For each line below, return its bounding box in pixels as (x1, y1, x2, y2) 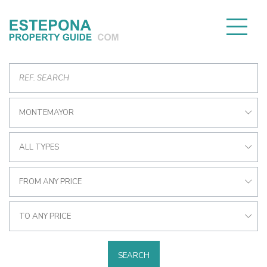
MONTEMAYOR (19, 107, 74, 118)
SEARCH (117, 250, 150, 261)
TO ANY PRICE (19, 211, 71, 222)
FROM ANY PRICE (19, 176, 82, 187)
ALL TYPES (19, 142, 59, 153)
